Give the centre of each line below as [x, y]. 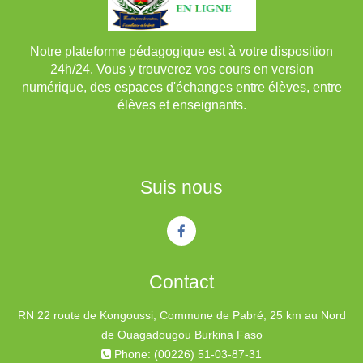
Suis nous [181, 188]
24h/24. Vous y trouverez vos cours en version [181, 70]
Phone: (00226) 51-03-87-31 [188, 354]
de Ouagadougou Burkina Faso [181, 335]
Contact [181, 282]
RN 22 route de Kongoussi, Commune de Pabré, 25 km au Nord [181, 316]
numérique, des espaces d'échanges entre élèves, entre [181, 88]
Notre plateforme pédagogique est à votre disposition [181, 52]
